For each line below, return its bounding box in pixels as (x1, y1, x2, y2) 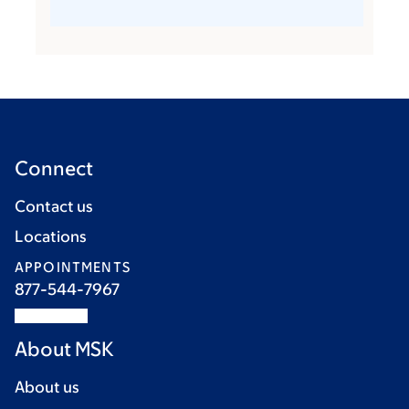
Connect (15, 157, 93, 181)
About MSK (15, 338, 114, 362)
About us (15, 378, 79, 397)
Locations (15, 227, 87, 246)
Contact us (15, 197, 93, 216)
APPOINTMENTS (15, 259, 131, 276)
